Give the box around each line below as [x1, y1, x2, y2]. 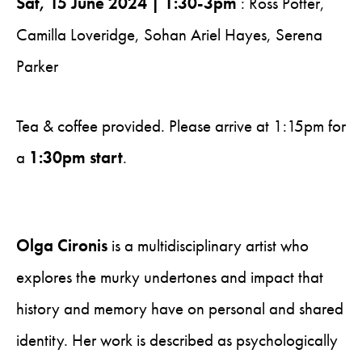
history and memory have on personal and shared [16, 298, 343, 319]
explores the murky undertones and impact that [16, 267, 323, 288]
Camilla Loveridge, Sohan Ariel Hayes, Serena [16, 24, 322, 45]
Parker [16, 56, 58, 77]
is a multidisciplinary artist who [107, 235, 309, 256]
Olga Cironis [16, 235, 107, 256]
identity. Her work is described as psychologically [16, 330, 338, 351]
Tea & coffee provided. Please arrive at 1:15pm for [16, 116, 346, 137]
